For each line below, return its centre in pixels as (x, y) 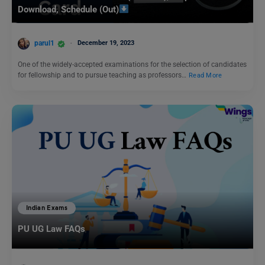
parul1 (44, 43)
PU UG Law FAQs (51, 229)
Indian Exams (47, 208)
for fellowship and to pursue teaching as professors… (103, 75)
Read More (206, 75)
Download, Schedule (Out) (68, 9)
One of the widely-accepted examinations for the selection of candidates (132, 65)
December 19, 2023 (106, 43)
